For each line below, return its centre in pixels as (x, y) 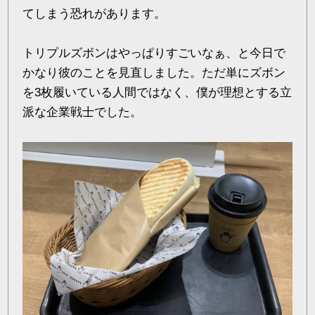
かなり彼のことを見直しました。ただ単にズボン (154, 72)
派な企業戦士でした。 (83, 112)
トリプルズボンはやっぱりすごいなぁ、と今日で (154, 53)
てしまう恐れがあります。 (95, 13)
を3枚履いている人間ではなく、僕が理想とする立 (157, 92)
